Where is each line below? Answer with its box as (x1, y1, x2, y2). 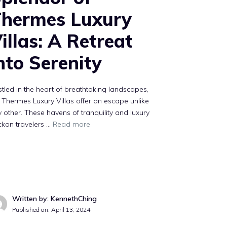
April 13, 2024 (51, 206, 91, 214)
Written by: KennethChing (12, 194, 97, 204)
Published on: (12, 206, 52, 214)
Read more (53, 120, 91, 129)
